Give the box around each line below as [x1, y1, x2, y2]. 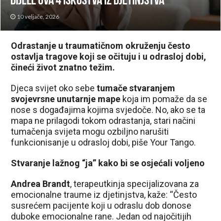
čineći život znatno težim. [11, 62, 115, 73]
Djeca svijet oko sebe [11, 82, 95, 93]
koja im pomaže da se [120, 93, 208, 104]
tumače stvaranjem [95, 82, 176, 93]
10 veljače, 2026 [17, 12, 60, 20]
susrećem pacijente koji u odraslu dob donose [11, 200, 192, 211]
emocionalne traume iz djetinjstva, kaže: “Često [11, 189, 197, 200]
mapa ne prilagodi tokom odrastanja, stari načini [11, 115, 196, 126]
